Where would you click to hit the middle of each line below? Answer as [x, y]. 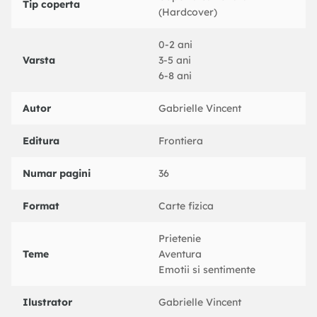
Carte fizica [186, 206]
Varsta [39, 60]
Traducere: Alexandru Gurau [79, 42]
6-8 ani [175, 76]
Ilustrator [47, 302]
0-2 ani [175, 45]
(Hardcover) [188, 12]
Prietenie [180, 239]
